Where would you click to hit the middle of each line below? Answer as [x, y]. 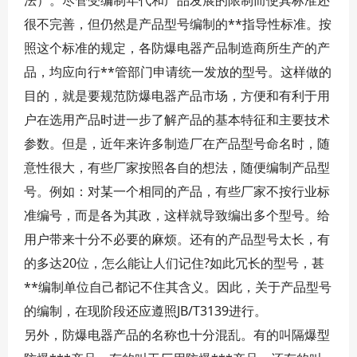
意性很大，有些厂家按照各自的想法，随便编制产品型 [177, 167]
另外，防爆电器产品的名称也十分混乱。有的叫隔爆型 [177, 335]
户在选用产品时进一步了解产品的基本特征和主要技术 [177, 120]
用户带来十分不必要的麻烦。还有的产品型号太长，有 [177, 239]
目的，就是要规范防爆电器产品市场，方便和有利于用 [177, 96]
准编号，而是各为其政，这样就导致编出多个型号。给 [177, 215]
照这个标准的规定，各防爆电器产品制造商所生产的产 [177, 48]
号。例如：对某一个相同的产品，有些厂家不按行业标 [177, 191]
